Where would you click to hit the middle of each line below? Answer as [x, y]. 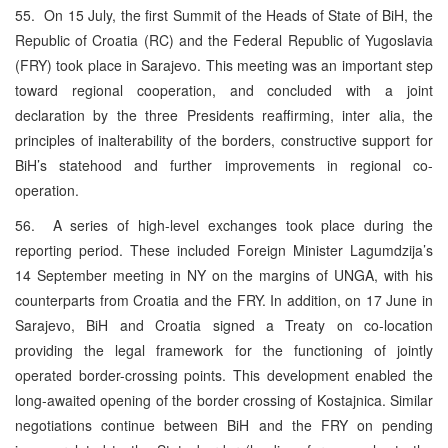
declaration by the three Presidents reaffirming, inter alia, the [224, 114]
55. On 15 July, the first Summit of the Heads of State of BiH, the [224, 14]
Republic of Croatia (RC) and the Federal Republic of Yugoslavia [224, 39]
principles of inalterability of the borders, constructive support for [224, 139]
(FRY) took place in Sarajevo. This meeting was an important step [224, 64]
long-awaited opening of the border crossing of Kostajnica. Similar [224, 399]
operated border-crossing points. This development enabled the [224, 374]
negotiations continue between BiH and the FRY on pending [224, 424]
